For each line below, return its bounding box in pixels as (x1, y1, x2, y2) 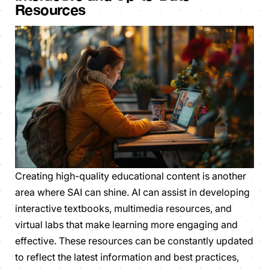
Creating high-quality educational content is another (15, 170, 246, 183)
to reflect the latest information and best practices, (15, 251, 239, 264)
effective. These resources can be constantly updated (15, 235, 253, 247)
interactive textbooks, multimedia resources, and (15, 202, 232, 215)
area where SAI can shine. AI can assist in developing (15, 186, 250, 199)
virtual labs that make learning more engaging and (15, 219, 238, 231)
